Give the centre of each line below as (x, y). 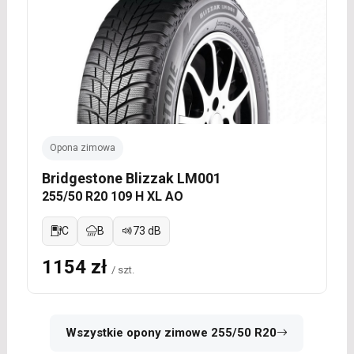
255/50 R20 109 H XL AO (112, 197)
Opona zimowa (82, 148)
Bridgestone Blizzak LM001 (131, 179)
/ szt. (122, 270)
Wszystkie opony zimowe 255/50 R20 (171, 333)
